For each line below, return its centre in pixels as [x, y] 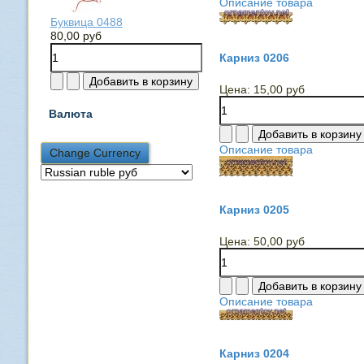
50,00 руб [279, 241]
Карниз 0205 [254, 210]
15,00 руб [279, 89]
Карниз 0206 [254, 58]
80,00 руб [76, 35]
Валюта [70, 113]
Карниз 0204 [254, 353]
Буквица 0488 [86, 22]
